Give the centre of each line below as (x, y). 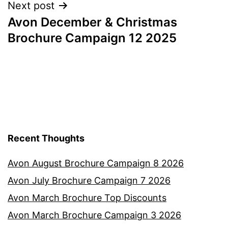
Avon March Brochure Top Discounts (87, 198)
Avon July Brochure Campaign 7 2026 (89, 181)
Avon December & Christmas (92, 22)
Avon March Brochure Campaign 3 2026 (94, 215)
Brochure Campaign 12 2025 (92, 38)
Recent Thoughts (46, 138)
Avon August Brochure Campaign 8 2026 (96, 163)
